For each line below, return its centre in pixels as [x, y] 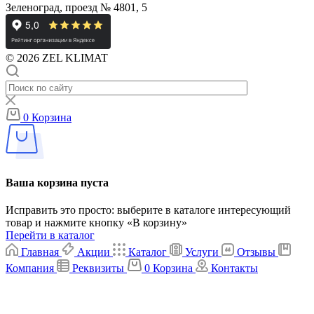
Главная [40, 252]
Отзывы [256, 252]
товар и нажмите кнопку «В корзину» [96, 223]
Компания [30, 268]
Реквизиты [98, 268]
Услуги [202, 252]
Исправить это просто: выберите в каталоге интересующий [148, 210]
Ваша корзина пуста [57, 183]
